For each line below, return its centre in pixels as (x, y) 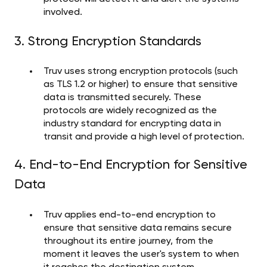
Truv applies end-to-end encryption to (130, 215)
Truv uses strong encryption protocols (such (141, 72)
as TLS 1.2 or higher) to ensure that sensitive (141, 85)
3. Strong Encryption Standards (108, 41)
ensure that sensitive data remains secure (138, 228)
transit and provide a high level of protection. (144, 137)
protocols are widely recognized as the (130, 111)
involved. (63, 12)
